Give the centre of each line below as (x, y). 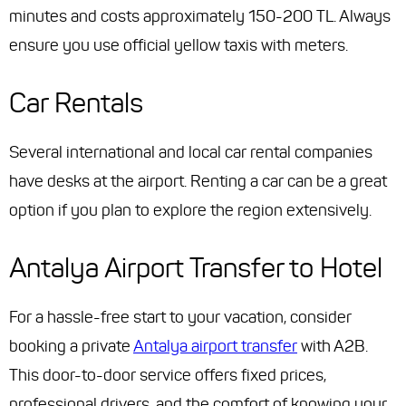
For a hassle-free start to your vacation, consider (180, 318)
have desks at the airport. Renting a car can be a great (198, 182)
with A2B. (333, 347)
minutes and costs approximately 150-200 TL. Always (200, 17)
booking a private (71, 347)
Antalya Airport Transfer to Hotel (196, 268)
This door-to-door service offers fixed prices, (168, 376)
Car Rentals (76, 103)
